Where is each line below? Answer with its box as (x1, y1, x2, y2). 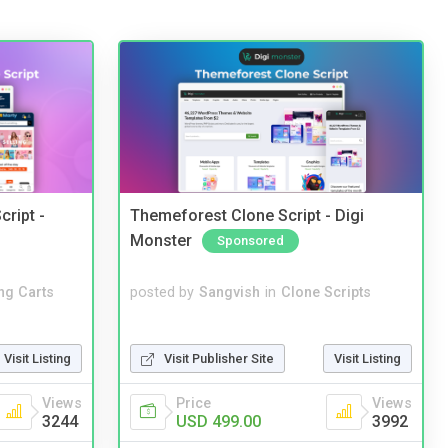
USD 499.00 (176, 411, 261, 431)
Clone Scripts (281, 284, 371, 302)
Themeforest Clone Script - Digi (130, 206, 364, 226)
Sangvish (199, 284, 260, 302)
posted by (130, 284, 194, 302)
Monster (130, 230, 192, 250)
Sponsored (217, 232, 284, 248)
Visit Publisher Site (164, 350, 274, 366)
